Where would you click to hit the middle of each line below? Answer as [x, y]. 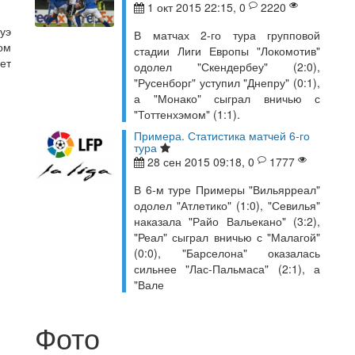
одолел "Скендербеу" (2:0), [227, 67]
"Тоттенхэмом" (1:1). [187, 114]
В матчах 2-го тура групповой [227, 35]
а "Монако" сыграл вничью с [227, 98]
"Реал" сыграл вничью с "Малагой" [227, 237]
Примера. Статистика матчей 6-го [222, 136]
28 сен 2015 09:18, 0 [201, 162]
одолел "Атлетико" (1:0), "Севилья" [227, 205]
